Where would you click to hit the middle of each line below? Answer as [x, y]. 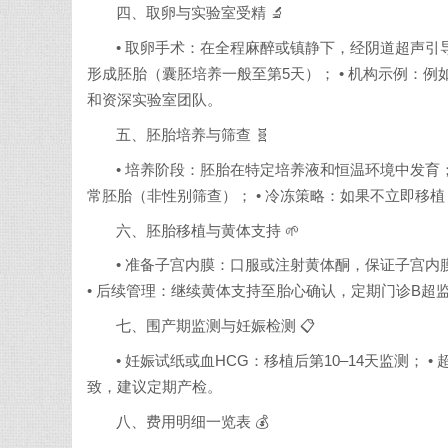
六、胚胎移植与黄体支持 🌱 [208, 230]
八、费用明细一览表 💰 [193, 421]
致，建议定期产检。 [154, 387]
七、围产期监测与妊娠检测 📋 [216, 326]
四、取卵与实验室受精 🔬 [201, 13]
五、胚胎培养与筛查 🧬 [193, 135]
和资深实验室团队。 [154, 100]
